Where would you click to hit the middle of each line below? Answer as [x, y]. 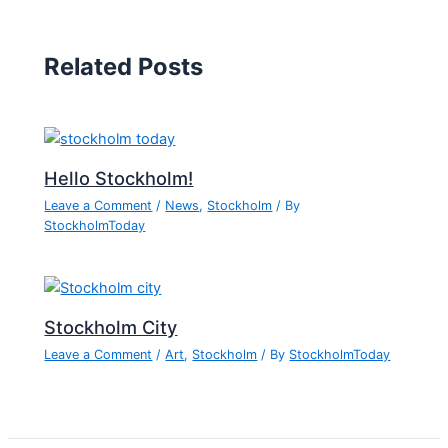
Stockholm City [111, 326]
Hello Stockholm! [119, 177]
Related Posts [124, 67]
